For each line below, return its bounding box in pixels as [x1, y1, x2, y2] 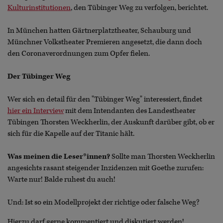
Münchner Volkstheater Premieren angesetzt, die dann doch [7, 37, 202, 47]
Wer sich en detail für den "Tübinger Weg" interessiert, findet [7, 94, 202, 104]
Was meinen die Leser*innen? [7, 151, 110, 161]
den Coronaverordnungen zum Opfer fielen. [7, 48, 151, 58]
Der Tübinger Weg [7, 71, 70, 81]
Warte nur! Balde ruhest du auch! [7, 174, 115, 184]
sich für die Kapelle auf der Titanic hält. [7, 128, 136, 138]
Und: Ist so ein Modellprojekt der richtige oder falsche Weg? [7, 197, 200, 207]
